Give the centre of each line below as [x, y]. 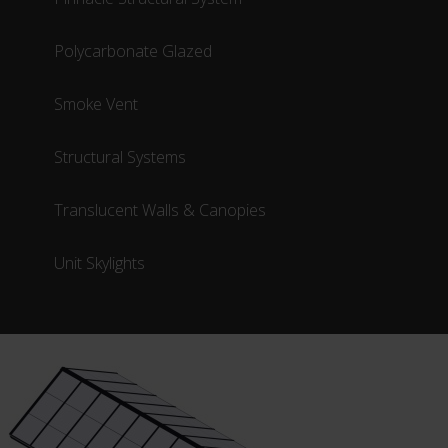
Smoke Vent [96, 103]
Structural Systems [120, 156]
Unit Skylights [100, 262]
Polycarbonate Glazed [133, 50]
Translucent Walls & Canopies [160, 209]
